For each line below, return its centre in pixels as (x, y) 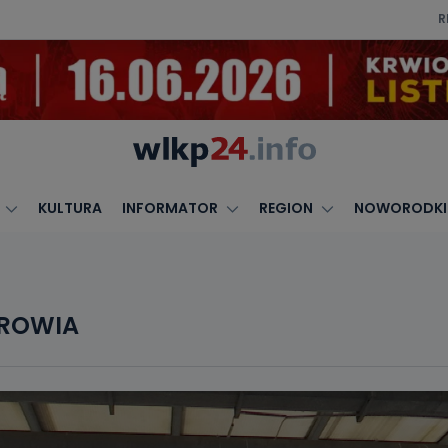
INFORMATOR (169, 208)
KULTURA (69, 208)
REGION (285, 208)
